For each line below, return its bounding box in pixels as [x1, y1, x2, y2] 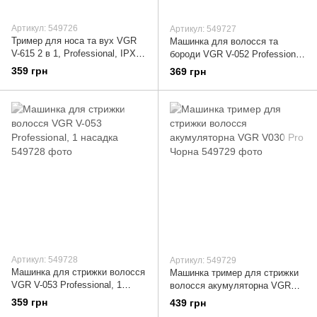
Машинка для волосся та [170, 35, 278, 47]
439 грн [170, 297, 206, 309]
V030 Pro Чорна [170, 293, 237, 304]
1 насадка [170, 61, 212, 72]
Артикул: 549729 [170, 255, 236, 266]
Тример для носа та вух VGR [11, 35, 137, 46]
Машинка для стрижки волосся [11, 267, 145, 278]
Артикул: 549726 [11, 23, 78, 33]
